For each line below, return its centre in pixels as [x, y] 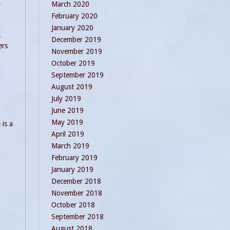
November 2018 [77, 193]
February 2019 [74, 158]
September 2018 [78, 217]
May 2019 [67, 122]
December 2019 [76, 40]
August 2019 [72, 87]
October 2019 [73, 63]
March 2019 [70, 146]
